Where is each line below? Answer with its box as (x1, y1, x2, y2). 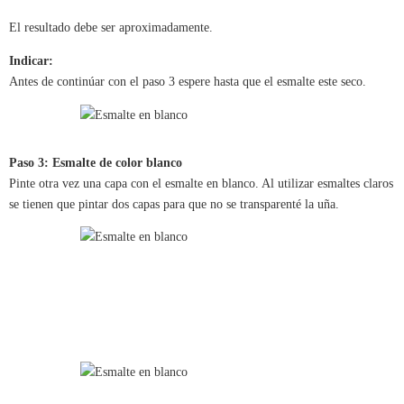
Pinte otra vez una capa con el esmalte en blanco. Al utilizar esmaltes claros (9, 176, 393, 190)
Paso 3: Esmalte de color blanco (9, 155, 182, 170)
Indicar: (9, 53, 53, 68)
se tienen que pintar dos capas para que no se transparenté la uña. (9, 197, 339, 211)
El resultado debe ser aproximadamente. (9, 21, 213, 35)
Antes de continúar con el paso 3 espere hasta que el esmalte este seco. (9, 74, 366, 88)
